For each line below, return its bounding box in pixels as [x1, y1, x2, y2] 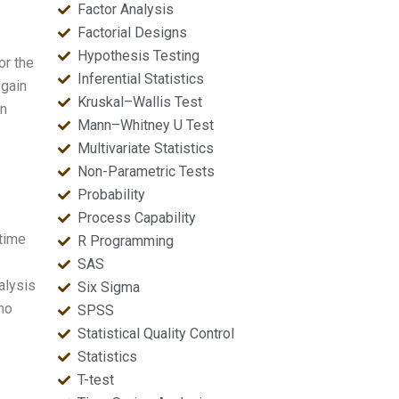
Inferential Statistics [77, 70, 205, 87]
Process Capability [77, 209, 197, 226]
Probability [77, 186, 146, 203]
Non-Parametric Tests [77, 163, 216, 180]
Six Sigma [77, 279, 141, 296]
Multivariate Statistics [77, 140, 215, 157]
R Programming [77, 232, 175, 249]
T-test [77, 371, 115, 388]
